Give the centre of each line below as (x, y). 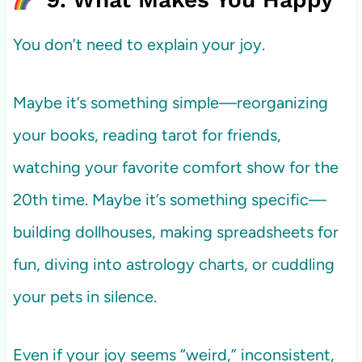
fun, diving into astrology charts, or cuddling (173, 265)
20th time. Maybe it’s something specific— (169, 200)
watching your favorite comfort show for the (175, 168)
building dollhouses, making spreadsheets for (175, 232)
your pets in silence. (84, 297)
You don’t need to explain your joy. (139, 45)
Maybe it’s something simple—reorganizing (170, 103)
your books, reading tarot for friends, (147, 135)
